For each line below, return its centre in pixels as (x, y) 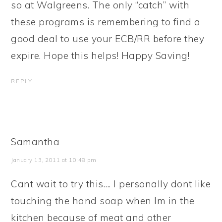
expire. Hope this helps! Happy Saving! (100, 55)
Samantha (35, 142)
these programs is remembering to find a (106, 22)
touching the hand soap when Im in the (103, 201)
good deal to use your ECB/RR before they (108, 39)
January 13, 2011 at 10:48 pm (54, 160)
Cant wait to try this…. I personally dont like (111, 184)
